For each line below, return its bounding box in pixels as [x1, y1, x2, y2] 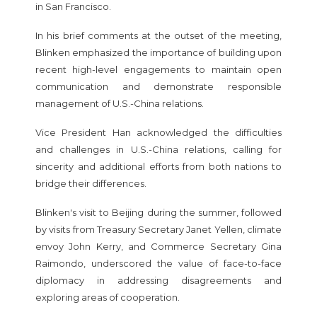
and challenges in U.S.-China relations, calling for [35, 143, 282, 155]
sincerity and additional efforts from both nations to [35, 160, 282, 172]
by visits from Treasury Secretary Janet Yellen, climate [35, 223, 282, 235]
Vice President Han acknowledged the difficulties [35, 126, 282, 138]
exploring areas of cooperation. [35, 291, 180, 303]
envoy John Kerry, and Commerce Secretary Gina [35, 240, 282, 252]
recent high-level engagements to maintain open [35, 63, 282, 75]
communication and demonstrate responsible [35, 80, 282, 92]
